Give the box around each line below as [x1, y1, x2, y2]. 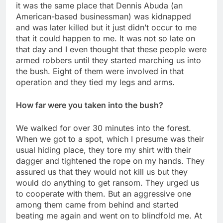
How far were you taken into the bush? [16, 100, 163, 110]
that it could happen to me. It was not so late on [16, 33, 195, 43]
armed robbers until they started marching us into [16, 55, 201, 65]
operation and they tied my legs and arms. [16, 77, 175, 87]
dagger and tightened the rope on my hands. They [16, 155, 205, 166]
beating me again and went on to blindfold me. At [16, 210, 202, 221]
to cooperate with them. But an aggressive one [16, 188, 191, 199]
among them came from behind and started [16, 199, 179, 210]
